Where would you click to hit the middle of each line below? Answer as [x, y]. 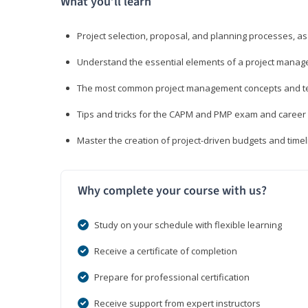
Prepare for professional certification [172, 277]
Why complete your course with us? [172, 191]
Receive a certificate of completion [166, 251]
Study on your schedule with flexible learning [188, 225]
